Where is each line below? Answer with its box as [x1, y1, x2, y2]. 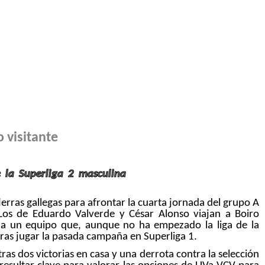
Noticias [66, 71, 102, 88]
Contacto [193, 71, 234, 88]
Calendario [124, 71, 172, 88]
